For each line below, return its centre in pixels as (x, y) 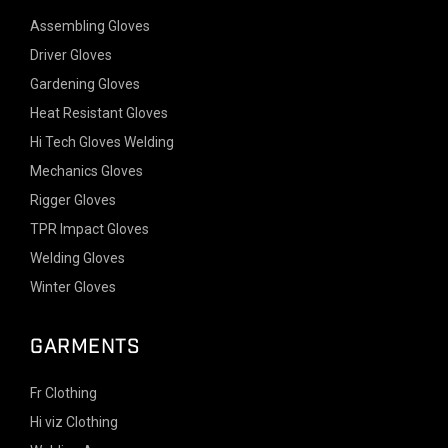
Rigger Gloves (73, 200)
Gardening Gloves (85, 84)
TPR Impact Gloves (89, 229)
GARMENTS (85, 347)
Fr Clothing (63, 393)
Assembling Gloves (90, 26)
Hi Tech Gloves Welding (102, 142)
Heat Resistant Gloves (99, 113)
